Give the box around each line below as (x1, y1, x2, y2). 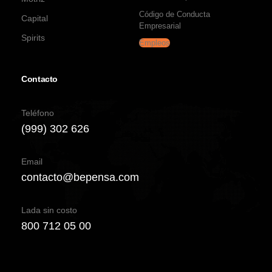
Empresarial (139, 21, 181, 31)
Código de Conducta (139, 10, 210, 19)
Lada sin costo (21, 205, 77, 215)
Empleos (139, 38, 170, 48)
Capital (21, 13, 48, 24)
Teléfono (21, 108, 54, 118)
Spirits (21, 33, 45, 43)
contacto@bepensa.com (21, 171, 139, 183)
